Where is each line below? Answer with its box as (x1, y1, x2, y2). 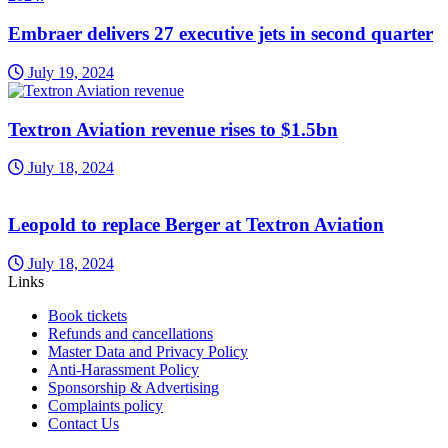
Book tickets (48, 306, 127, 324)
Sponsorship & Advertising (48, 378, 219, 396)
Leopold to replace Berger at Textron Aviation (8, 214, 384, 236)
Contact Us (48, 414, 119, 432)
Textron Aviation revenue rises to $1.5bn (8, 118, 338, 140)
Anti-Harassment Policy (48, 360, 199, 378)
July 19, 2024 (24, 63, 114, 81)
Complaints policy (48, 396, 163, 414)
